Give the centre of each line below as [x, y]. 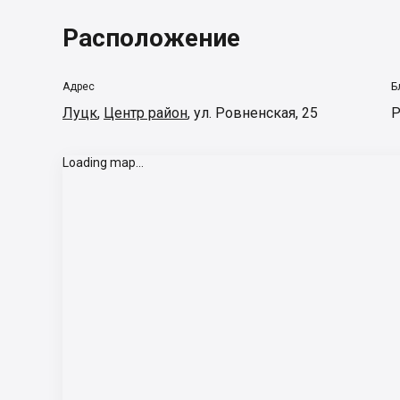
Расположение [151, 38]
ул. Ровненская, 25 [256, 113]
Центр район [146, 113]
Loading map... [103, 162]
